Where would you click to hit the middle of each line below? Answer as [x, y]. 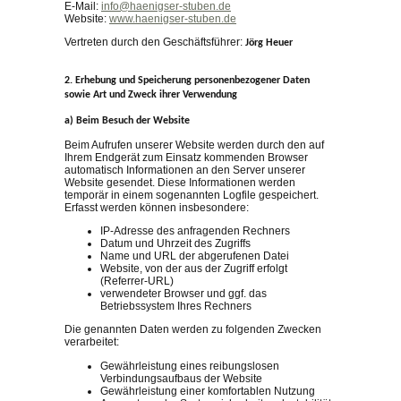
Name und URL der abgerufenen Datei [195, 256]
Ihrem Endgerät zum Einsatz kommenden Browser [186, 157]
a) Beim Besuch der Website [127, 120]
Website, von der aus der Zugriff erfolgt [194, 269]
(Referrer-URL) [137, 282]
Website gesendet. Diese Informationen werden [180, 182]
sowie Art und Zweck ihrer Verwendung [151, 95]
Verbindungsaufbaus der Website [181, 378]
